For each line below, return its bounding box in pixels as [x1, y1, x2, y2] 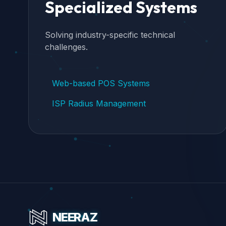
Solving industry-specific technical [45, 30, 175, 40]
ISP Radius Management [52, 98, 146, 108]
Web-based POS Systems [52, 78, 150, 88]
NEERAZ [52, 210, 97, 224]
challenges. [45, 42, 88, 52]
